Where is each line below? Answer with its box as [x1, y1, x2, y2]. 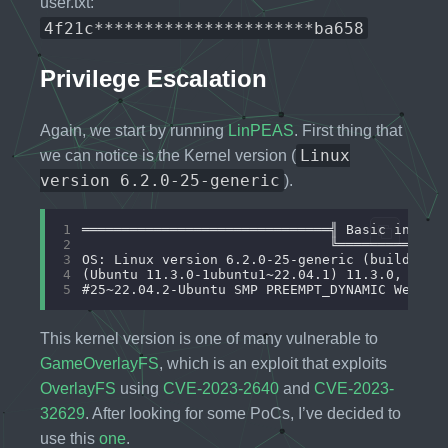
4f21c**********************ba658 [44, 18, 364, 38]
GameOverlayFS [40, 355, 159, 373]
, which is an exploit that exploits [159, 355, 387, 373]
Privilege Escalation [40, 65, 267, 93]
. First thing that [294, 122, 402, 140]
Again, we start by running [40, 122, 228, 140]
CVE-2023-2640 [163, 380, 279, 398]
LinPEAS [228, 122, 294, 140]
